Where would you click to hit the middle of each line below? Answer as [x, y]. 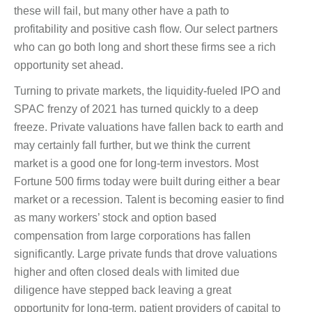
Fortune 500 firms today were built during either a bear [147, 181]
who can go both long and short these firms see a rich [145, 47]
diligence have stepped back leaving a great [123, 290]
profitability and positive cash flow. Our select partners [146, 29]
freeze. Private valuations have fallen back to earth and [149, 127]
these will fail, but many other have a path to [122, 10]
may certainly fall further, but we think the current [132, 145]
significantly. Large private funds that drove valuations [146, 253]
